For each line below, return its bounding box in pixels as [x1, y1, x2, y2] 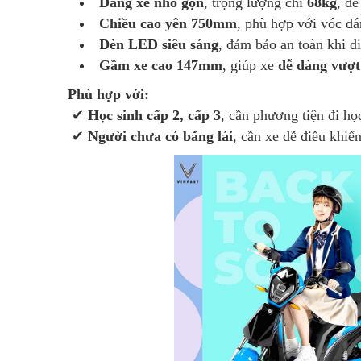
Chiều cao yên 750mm [99, 15, 237, 31]
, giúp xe [222, 57, 278, 73]
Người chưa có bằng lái [88, 128, 233, 144]
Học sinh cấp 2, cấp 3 [88, 107, 221, 123]
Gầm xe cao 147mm [99, 57, 222, 73]
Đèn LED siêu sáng [99, 36, 218, 52]
